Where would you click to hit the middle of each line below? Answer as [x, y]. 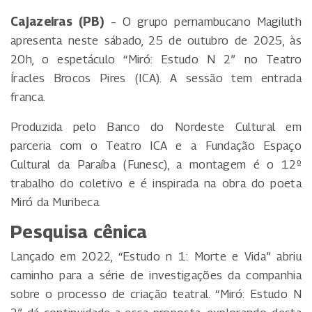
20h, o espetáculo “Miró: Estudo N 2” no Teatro [156, 60]
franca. [28, 97]
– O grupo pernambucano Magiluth [203, 22]
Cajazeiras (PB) [57, 22]
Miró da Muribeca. [56, 202]
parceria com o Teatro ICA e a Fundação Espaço [156, 146]
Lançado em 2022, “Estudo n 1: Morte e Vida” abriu [156, 257]
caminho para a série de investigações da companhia [156, 275]
